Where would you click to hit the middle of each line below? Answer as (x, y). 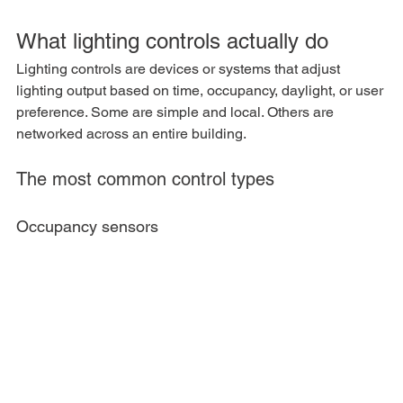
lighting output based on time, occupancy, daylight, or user (201, 90)
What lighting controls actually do (172, 40)
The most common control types (145, 179)
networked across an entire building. (131, 133)
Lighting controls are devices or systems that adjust (180, 68)
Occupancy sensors (87, 226)
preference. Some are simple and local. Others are (177, 112)
